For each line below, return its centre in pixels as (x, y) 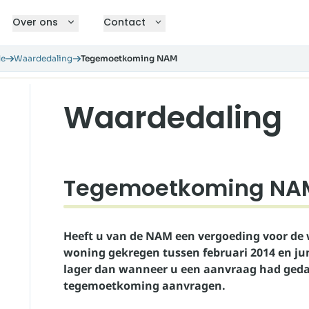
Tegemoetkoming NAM (129, 58)
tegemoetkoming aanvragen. (144, 286)
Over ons (36, 22)
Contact (124, 22)
